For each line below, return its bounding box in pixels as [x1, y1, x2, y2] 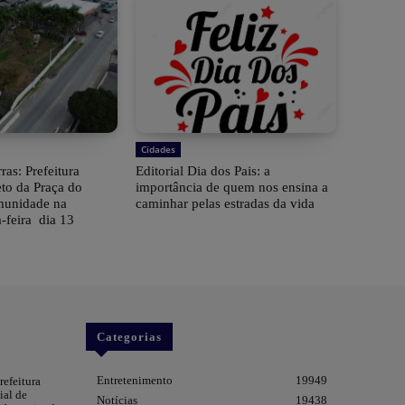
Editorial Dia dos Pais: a [135, 164, 270, 179]
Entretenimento [96, 373, 173, 388]
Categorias [96, 330, 162, 344]
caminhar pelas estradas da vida [135, 196, 315, 212]
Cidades [140, 143, 175, 156]
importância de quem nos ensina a [135, 180, 328, 195]
